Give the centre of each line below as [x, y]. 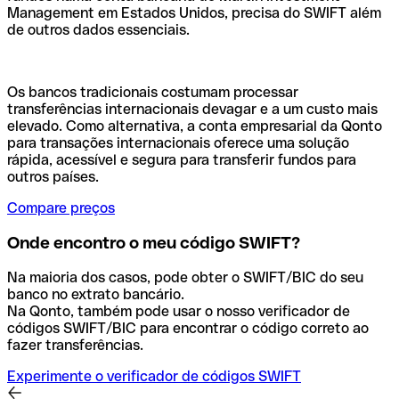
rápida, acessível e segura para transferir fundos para [182, 160]
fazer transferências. [75, 345]
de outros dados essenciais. [98, 30]
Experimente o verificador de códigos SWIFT [154, 376]
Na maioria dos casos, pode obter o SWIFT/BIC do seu [185, 277]
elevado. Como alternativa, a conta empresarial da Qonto [195, 126]
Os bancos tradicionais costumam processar [153, 93]
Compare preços [61, 208]
